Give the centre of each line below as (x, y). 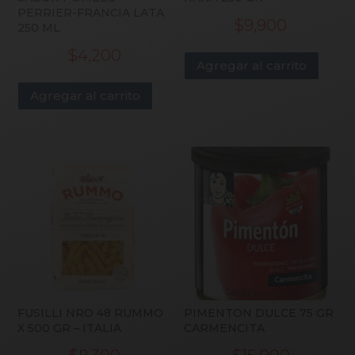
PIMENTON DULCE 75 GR (259, 313)
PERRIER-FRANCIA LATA (91, 12)
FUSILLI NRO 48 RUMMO (91, 313)
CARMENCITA (225, 328)
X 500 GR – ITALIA (70, 328)
